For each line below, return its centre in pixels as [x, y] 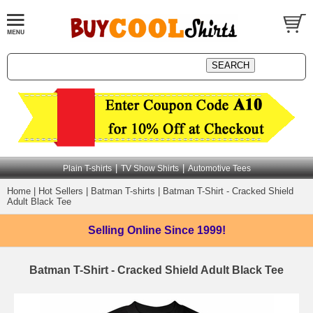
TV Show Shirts [150, 168]
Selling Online [126, 230]
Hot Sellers [61, 191]
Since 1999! [195, 230]
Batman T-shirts [123, 191]
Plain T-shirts [87, 168]
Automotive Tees [219, 168]
